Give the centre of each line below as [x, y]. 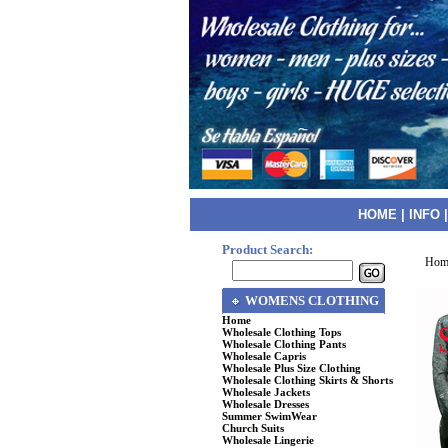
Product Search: [267, 249]
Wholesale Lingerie [268, 440]
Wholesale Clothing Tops [281, 332]
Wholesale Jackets [266, 392]
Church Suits [253, 428]
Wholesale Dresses [265, 404]
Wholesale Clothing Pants [284, 344]
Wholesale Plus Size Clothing [291, 368]
